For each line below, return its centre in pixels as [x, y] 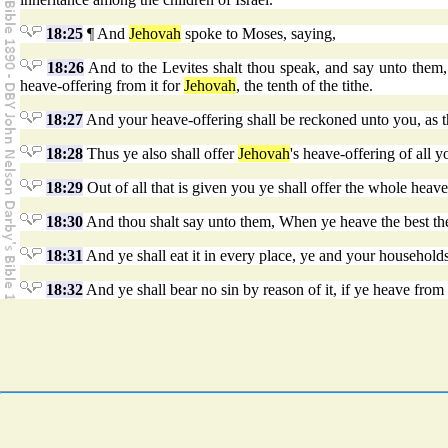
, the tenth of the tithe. [304, 86]
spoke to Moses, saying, [258, 34]
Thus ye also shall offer [160, 154]
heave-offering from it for [102, 86]
